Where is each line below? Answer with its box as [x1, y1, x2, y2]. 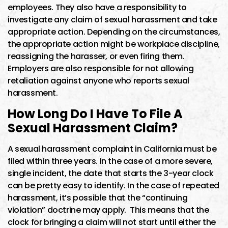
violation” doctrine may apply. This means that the [8, 204, 209, 216]
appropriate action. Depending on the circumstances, [8, 25, 220, 38]
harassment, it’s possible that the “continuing [8, 191, 188, 204]
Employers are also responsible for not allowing [8, 62, 194, 74]
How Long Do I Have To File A [8, 105, 183, 122]
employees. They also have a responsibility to [8, 1, 187, 13]
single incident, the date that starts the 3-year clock [8, 167, 214, 179]
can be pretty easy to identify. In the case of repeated [8, 179, 220, 191]
